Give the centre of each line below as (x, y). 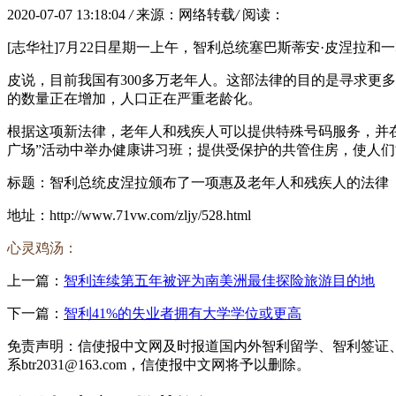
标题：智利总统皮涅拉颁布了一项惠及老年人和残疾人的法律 (198, 182)
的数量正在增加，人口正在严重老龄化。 (134, 98)
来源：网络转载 (186, 14)
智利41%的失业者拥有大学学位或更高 (183, 313)
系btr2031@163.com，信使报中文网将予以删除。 (159, 364)
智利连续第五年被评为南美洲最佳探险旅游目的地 (219, 280)
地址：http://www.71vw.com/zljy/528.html (129, 215)
